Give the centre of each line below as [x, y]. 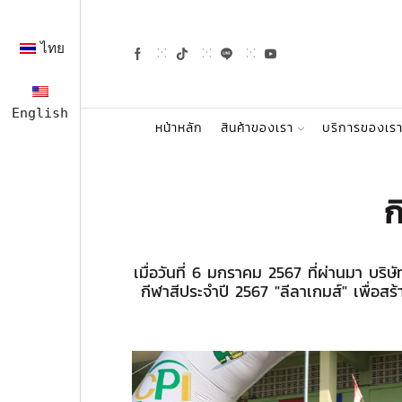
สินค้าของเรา [257, 128]
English [40, 113]
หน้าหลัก [179, 128]
